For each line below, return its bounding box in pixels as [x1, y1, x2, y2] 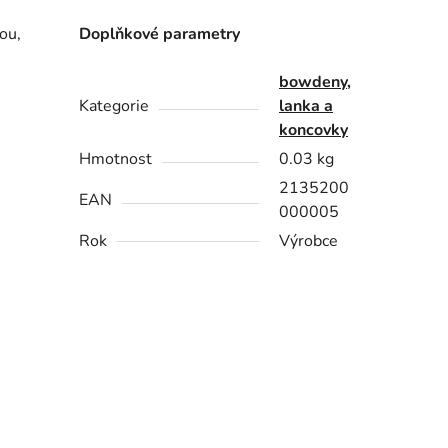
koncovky [279, 119, 349, 142]
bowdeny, [279, 71, 352, 94]
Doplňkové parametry [79, 23, 241, 46]
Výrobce [279, 230, 339, 253]
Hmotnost [79, 148, 153, 171]
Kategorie [79, 95, 150, 118]
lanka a [279, 95, 334, 118]
